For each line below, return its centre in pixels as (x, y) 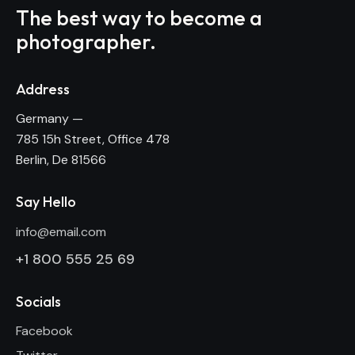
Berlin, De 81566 (61, 160)
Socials (38, 301)
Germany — (50, 119)
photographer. (86, 42)
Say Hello (46, 202)
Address (43, 89)
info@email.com (61, 231)
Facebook (44, 331)
